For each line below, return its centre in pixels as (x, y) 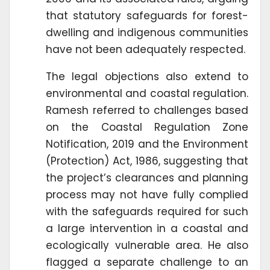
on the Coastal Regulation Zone (147, 127)
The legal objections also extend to (147, 76)
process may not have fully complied (147, 194)
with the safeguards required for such (147, 211)
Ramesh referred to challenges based (147, 110)
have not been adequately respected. (146, 49)
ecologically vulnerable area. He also (147, 245)
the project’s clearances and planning (147, 177)
